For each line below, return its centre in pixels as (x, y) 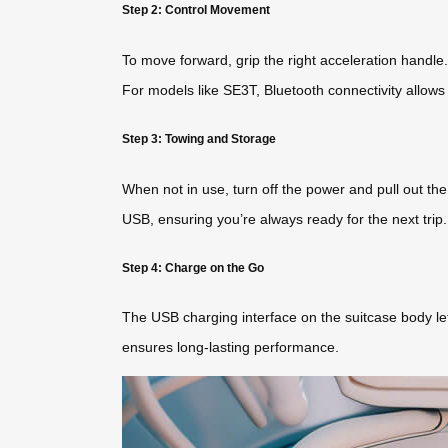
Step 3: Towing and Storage (199, 139)
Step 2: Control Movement (196, 10)
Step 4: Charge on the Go (193, 268)
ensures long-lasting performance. (230, 347)
